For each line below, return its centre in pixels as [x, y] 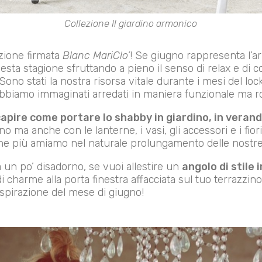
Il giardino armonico [155, 23]
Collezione [88, 23]
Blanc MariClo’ [96, 56]
